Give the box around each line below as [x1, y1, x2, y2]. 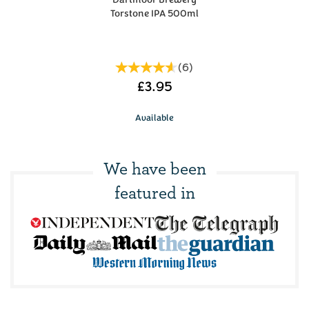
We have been [103, 154, 206, 181]
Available [135, 112, 174, 123]
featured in [114, 178, 195, 205]
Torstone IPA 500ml [110, 7, 199, 19]
